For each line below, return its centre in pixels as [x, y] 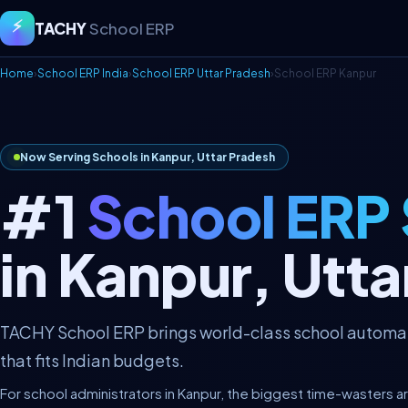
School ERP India [83, 73]
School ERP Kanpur [325, 73]
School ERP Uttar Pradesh [201, 73]
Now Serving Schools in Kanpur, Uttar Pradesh [148, 157]
